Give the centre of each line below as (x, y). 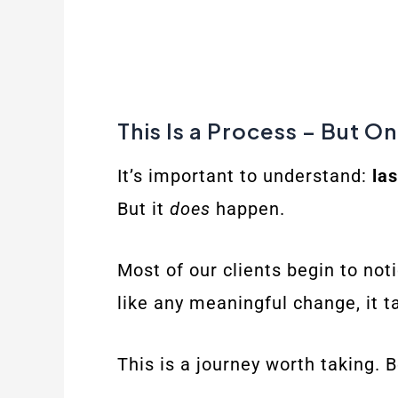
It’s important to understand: (245, 175)
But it (143, 208)
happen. (248, 208)
